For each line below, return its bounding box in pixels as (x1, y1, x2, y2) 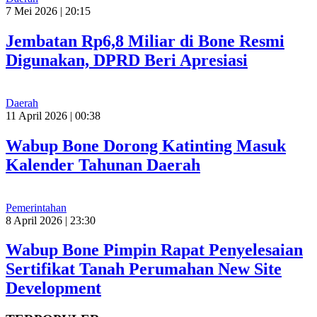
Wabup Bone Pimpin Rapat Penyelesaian (6, 241, 303, 260)
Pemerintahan (6, 201, 67, 214)
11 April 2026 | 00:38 (6, 109, 100, 122)
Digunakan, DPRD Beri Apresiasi (6, 50, 248, 69)
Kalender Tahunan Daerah (6, 155, 200, 174)
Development (6, 279, 101, 298)
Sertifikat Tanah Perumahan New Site (6, 260, 282, 279)
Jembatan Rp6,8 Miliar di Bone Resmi (6, 31, 284, 50)
